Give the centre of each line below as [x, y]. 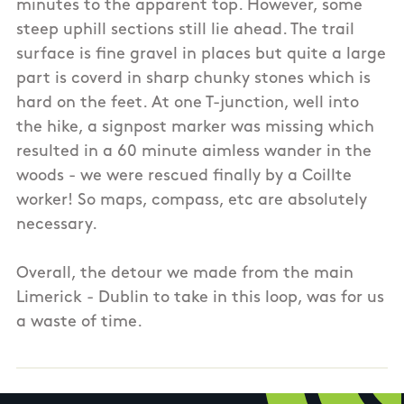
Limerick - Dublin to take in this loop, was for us [200, 298]
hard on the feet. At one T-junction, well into [188, 103]
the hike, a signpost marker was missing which [195, 127]
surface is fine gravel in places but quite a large [201, 54]
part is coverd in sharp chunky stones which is [193, 78]
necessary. [57, 225]
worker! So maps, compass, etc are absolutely [192, 200]
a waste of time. [79, 322]
